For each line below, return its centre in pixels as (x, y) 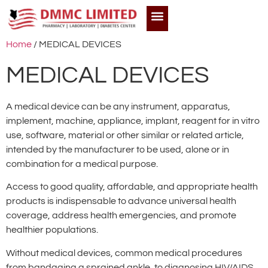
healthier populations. (52, 230)
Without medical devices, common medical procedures (124, 253)
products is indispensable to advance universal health (121, 201)
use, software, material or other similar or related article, (125, 135)
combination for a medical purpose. (82, 164)
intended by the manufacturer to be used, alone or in (118, 149)
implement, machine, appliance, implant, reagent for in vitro (133, 121)
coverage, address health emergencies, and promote (121, 216)
